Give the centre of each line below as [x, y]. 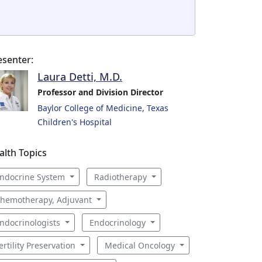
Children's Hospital [75, 122]
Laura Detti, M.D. [80, 77]
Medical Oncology [141, 245]
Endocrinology [118, 223]
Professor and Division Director [100, 92]
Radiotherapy [121, 177]
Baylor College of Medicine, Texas [103, 108]
